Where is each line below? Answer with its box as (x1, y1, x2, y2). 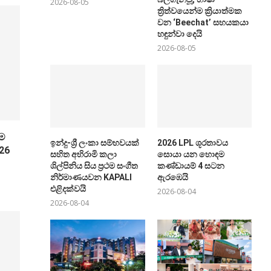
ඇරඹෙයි (157, 172, 188, 183)
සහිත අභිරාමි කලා (50, 149, 117, 160)
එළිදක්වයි (50, 184, 87, 194)
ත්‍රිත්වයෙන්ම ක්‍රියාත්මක (157, 6, 242, 16)
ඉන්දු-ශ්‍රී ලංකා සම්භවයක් (50, 138, 140, 148)
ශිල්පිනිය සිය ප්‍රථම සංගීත (50, 161, 139, 171)
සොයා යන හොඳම (157, 149, 224, 160)
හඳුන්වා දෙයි (157, 29, 206, 39)
